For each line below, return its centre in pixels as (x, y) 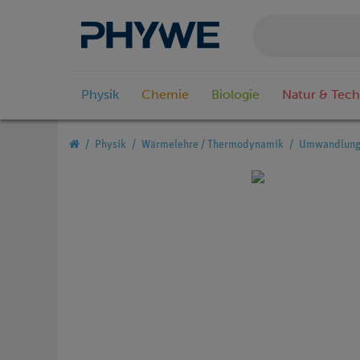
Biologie (235, 95)
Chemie (165, 95)
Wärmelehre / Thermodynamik (213, 145)
